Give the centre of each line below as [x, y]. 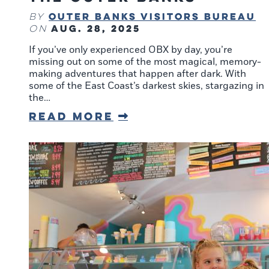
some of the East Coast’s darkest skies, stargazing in [147, 86]
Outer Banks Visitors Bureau [152, 17]
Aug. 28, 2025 [96, 29]
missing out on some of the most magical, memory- [145, 62]
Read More [71, 116]
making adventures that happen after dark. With [138, 74]
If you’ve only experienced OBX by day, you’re [131, 50]
